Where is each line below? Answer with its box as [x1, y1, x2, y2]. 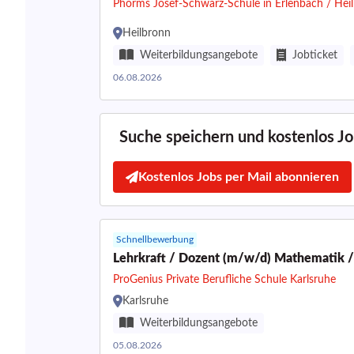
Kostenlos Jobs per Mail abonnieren [138, 171, 339, 183]
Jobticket [292, 50, 337, 61]
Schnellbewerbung [116, 235, 194, 244]
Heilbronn [122, 28, 171, 39]
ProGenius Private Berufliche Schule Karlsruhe [113, 274, 336, 285]
